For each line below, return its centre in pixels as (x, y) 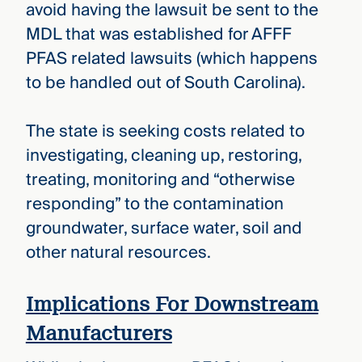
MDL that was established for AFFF (158, 34)
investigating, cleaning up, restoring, (163, 156)
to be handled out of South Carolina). (165, 82)
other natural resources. (118, 253)
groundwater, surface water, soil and (164, 229)
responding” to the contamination (154, 204)
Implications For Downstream (172, 304)
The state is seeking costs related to (165, 132)
